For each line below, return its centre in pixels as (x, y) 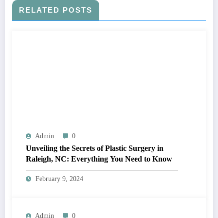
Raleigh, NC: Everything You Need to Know (99, 159)
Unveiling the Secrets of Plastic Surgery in (95, 148)
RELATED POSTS (56, 10)
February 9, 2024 (59, 179)
